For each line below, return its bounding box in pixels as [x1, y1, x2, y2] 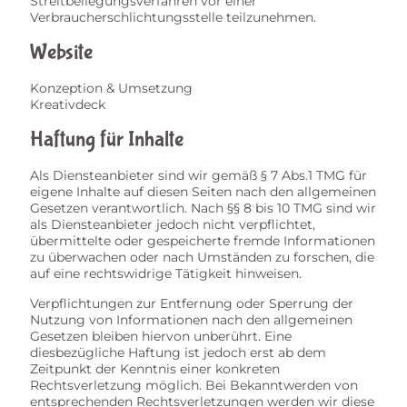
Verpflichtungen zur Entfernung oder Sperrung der [30, 295, 353, 312]
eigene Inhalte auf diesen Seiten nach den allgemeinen [30, 184, 376, 200]
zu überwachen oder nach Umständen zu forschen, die [30, 249, 374, 265]
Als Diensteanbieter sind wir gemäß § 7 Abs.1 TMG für [30, 167, 367, 184]
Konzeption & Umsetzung [30, 80, 193, 96]
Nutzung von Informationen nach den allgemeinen [30, 312, 352, 328]
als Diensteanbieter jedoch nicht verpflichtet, [30, 216, 315, 233]
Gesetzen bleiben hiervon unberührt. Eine [30, 328, 292, 344]
